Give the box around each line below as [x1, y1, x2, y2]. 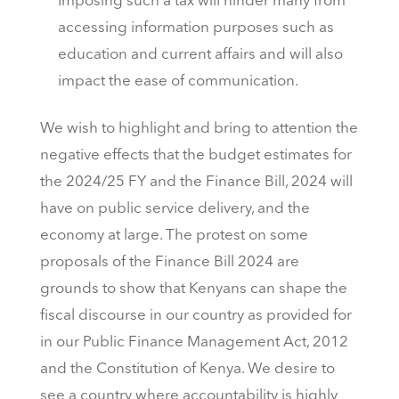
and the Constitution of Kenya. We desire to [39, 362, 335, 378]
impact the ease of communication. [57, 74, 298, 90]
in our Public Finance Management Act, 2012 [39, 335, 348, 351]
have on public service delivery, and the [39, 201, 310, 217]
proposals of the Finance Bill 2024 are [39, 255, 299, 271]
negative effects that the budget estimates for [39, 148, 352, 164]
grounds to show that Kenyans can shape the [39, 281, 347, 297]
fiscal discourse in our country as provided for [39, 308, 352, 324]
